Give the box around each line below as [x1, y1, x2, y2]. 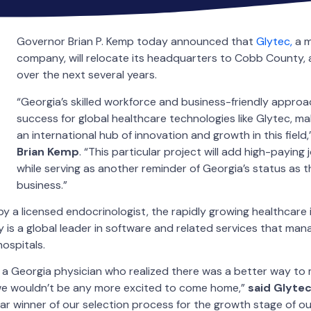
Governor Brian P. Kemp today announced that [17, 34, 253, 49]
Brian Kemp [17, 144, 79, 159]
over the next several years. [17, 67, 162, 83]
